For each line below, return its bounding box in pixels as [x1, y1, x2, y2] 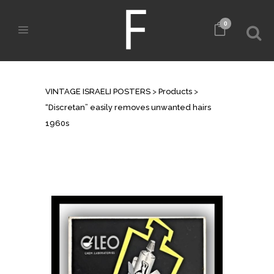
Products [158, 87, 192, 96]
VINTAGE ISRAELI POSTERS [45, 87, 150, 96]
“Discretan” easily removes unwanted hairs [45, 103, 211, 112]
